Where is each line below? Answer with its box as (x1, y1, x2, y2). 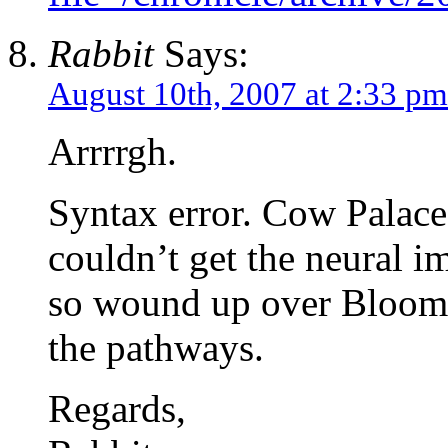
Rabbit (48, 31, 154, 75)
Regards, (48, 386, 186, 430)
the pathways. (48, 325, 264, 369)
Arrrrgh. (48, 129, 177, 173)
